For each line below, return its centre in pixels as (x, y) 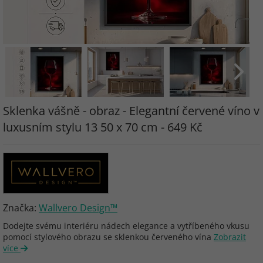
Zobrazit (230, 237)
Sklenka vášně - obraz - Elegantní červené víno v (131, 111)
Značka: (21, 208)
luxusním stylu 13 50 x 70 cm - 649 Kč (103, 127)
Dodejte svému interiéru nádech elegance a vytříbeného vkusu (126, 226)
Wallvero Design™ (78, 208)
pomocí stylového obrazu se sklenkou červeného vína (108, 237)
